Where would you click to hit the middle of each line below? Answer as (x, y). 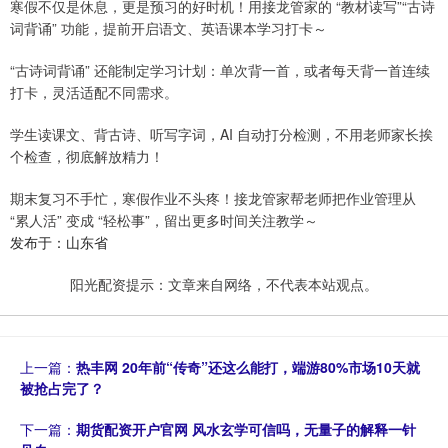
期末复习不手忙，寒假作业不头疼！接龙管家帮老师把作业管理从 (213, 198)
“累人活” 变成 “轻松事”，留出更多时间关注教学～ (164, 220)
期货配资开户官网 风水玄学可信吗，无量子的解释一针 (246, 429)
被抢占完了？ (62, 388)
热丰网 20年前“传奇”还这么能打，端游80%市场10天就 (248, 367)
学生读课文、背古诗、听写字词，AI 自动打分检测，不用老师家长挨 (221, 134)
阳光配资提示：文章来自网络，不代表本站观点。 (224, 284)
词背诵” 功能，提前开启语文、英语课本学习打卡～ (168, 28)
